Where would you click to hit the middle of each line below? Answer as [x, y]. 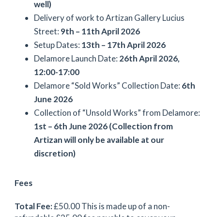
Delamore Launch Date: [77, 58]
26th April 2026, [149, 58]
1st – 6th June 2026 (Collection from [103, 126]
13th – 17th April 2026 [124, 45]
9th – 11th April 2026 [100, 31]
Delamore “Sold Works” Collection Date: [108, 85]
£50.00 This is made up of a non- [112, 206]
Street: [47, 31]
